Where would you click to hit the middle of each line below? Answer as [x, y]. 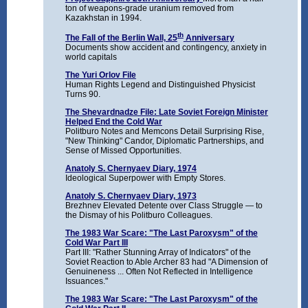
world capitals [91, 57]
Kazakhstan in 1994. [103, 18]
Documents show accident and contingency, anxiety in [166, 48]
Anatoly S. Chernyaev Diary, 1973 [131, 196]
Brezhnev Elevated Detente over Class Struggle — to [164, 206]
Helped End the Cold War [113, 122]
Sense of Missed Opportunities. [123, 151]
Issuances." [86, 282]
